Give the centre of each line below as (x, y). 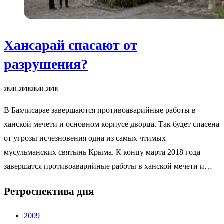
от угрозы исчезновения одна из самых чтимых (85, 138)
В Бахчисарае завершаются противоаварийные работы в (100, 110)
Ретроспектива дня (49, 191)
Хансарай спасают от (71, 45)
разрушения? (46, 64)
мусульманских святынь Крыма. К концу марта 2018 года (102, 152)
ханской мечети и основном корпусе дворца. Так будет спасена (112, 124)
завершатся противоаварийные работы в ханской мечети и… (108, 166)
